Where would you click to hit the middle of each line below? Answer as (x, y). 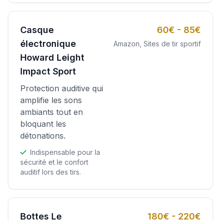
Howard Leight (52, 57)
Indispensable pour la (64, 152)
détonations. (43, 135)
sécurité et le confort (54, 162)
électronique (48, 43)
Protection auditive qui (62, 88)
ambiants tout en (52, 112)
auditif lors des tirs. (51, 172)
